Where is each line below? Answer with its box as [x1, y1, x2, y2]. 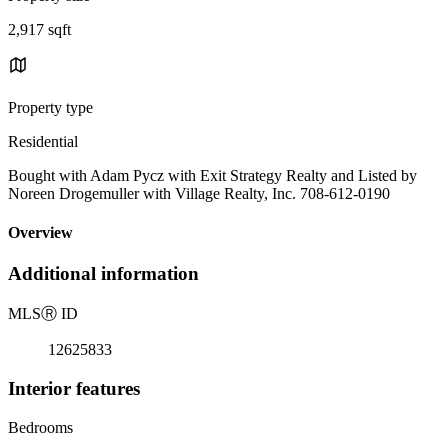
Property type [8, 98, 93, 116]
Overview [8, 224, 73, 242]
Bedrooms [8, 418, 73, 436]
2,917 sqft [8, 20, 71, 38]
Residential [8, 132, 78, 150]
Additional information [8, 263, 199, 285]
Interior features [8, 377, 140, 399]
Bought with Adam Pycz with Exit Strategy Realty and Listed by [8, 166, 417, 184]
